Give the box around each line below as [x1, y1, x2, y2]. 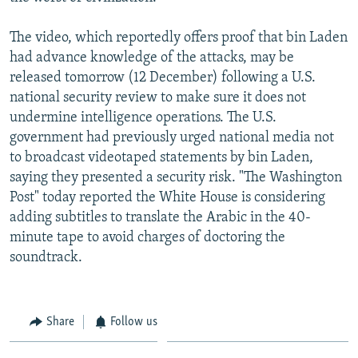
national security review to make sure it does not [10, 89, 306, 105]
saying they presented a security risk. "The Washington [10, 169, 342, 185]
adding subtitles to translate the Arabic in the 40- [10, 209, 311, 225]
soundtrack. [10, 249, 82, 265]
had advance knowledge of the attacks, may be [10, 50, 294, 66]
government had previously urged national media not [10, 129, 334, 145]
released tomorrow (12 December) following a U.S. [10, 70, 316, 86]
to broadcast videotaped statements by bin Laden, [10, 149, 313, 165]
